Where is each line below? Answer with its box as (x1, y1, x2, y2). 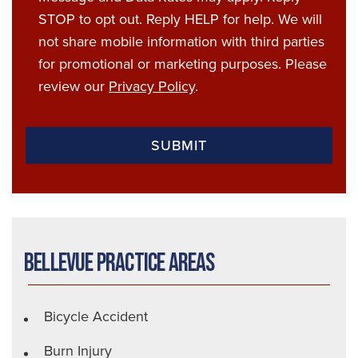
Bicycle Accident (44, 306, 148, 327)
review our (38, 76, 109, 97)
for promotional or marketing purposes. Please (38, 54, 327, 74)
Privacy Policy (109, 76, 195, 97)
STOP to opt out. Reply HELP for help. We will (38, 9, 322, 30)
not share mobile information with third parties (38, 31, 324, 52)
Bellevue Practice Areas (24, 248, 215, 279)
